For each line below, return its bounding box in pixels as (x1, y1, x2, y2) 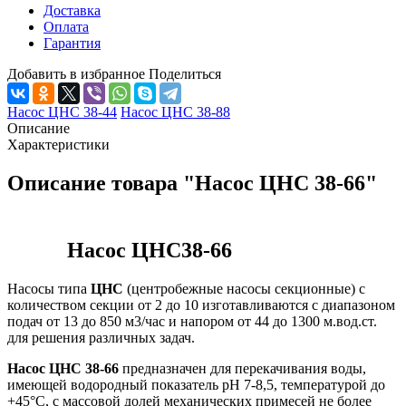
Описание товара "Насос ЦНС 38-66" (7, 170, 377, 195)
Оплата (43, 18, 89, 34)
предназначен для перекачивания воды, (119, 360, 366, 376)
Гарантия (43, 34, 101, 51)
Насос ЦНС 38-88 (121, 103, 230, 120)
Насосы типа (7, 280, 87, 296)
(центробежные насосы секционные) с (123, 280, 365, 296)
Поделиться (149, 65, 221, 82)
